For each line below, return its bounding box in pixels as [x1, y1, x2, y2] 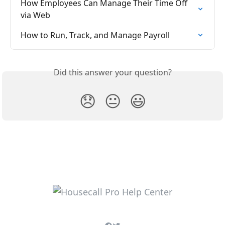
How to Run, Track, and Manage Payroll [21, 29, 170, 41]
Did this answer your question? [53, 66, 172, 78]
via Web [21, 9, 50, 21]
